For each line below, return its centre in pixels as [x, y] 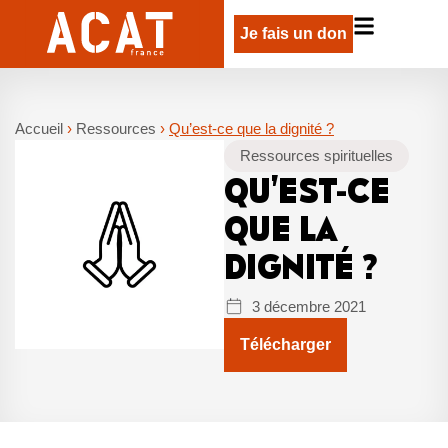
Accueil [39, 128]
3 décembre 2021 [309, 306]
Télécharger [285, 344]
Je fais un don [293, 33]
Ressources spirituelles [316, 155]
